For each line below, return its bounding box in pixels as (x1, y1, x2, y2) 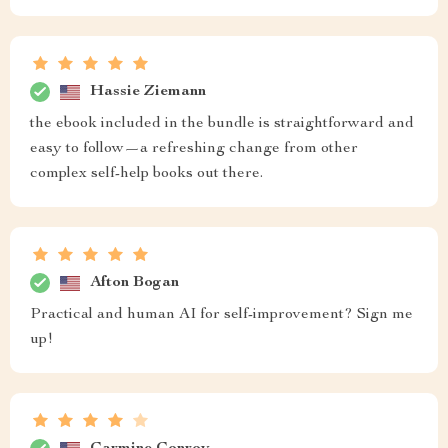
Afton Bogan (90, 274, 179, 291)
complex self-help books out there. (30, 166, 263, 182)
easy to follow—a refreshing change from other (30, 141, 358, 157)
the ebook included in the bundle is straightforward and (30, 116, 414, 132)
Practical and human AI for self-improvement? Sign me (30, 307, 413, 323)
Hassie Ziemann (90, 83, 206, 100)
